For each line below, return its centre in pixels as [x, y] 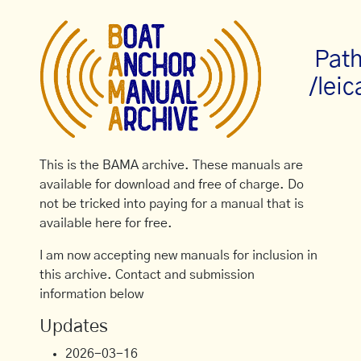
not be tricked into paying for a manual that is [172, 204]
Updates [74, 327]
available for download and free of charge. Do [172, 185]
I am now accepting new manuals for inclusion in [179, 255]
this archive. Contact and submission [147, 275]
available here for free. [106, 223]
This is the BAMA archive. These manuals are [172, 165]
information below [92, 294]
